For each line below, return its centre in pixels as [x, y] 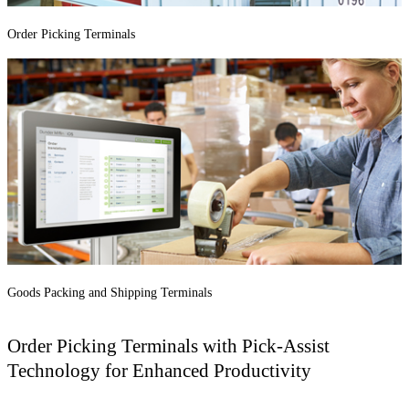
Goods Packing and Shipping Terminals [110, 293]
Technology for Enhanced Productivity [159, 370]
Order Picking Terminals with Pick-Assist [168, 345]
